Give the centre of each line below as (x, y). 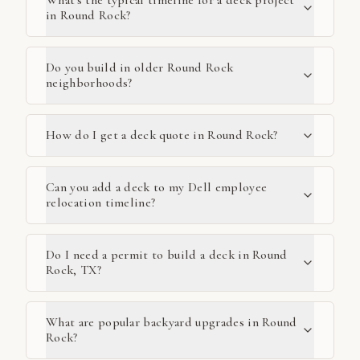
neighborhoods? (89, 83)
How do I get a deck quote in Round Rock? (162, 135)
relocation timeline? (101, 203)
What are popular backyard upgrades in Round (172, 323)
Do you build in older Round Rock (140, 68)
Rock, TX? (74, 270)
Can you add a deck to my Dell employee (157, 188)
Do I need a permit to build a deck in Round (167, 255)
